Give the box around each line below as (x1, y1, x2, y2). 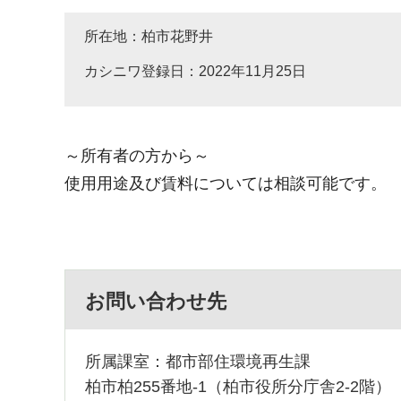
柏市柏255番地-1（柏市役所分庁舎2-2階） (85, 378, 391, 397)
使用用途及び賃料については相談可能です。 (64, 175, 387, 193)
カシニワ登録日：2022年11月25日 (84, 64, 306, 80)
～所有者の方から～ (64, 147, 209, 166)
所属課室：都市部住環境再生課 (85, 353, 311, 371)
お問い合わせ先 (85, 290, 226, 313)
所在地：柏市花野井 (84, 28, 213, 44)
